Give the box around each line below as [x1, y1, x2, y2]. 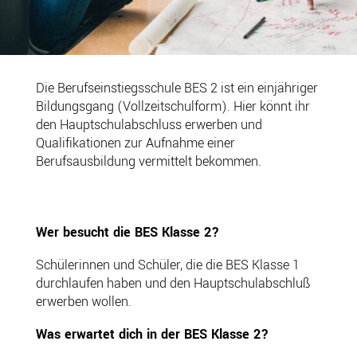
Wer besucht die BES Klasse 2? [35, 222, 219, 241]
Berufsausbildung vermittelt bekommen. [35, 151, 261, 171]
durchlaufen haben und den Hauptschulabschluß [35, 273, 311, 292]
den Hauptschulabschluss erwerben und [35, 115, 262, 134]
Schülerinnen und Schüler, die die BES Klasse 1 [35, 255, 300, 274]
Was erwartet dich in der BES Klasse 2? [35, 324, 269, 343]
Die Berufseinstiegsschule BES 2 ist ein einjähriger [35, 78, 318, 97]
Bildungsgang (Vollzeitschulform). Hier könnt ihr [35, 96, 310, 116]
